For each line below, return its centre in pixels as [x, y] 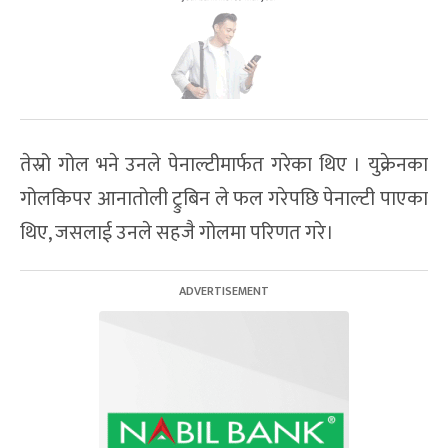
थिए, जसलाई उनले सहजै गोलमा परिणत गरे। [177, 232]
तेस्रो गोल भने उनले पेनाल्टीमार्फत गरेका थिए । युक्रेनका [224, 164]
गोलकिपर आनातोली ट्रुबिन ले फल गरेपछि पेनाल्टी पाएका [224, 198]
